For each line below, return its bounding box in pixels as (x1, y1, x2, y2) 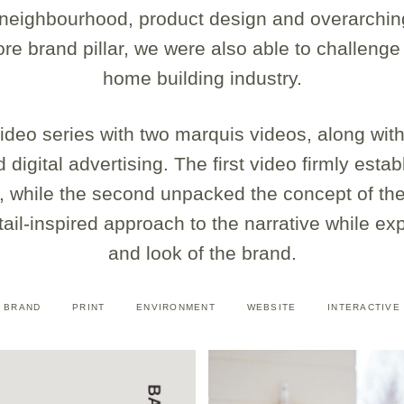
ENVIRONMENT (136, 302, 216, 313)
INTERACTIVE (327, 302, 400, 313)
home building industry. (102, 67, 302, 88)
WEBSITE (246, 302, 297, 313)
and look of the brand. (107, 242, 297, 263)
